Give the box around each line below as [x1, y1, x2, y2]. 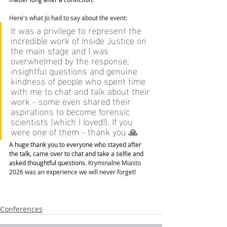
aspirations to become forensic [11, 102, 132, 120]
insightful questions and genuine [11, 62, 140, 79]
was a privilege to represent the [16, 21, 144, 39]
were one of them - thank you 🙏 [11, 123, 140, 140]
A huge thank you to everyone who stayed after [9, 140, 143, 149]
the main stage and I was [11, 42, 111, 59]
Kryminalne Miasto [88, 159, 142, 167]
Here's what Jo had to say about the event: [9, 14, 127, 22]
